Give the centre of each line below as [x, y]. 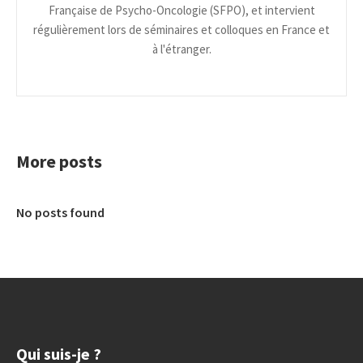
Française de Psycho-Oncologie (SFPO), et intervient [181, 11]
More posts [59, 162]
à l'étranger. [181, 49]
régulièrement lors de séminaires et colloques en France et [181, 30]
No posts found [60, 213]
